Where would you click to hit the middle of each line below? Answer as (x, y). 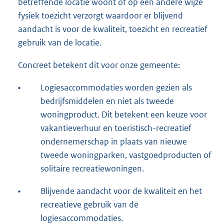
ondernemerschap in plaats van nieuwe (114, 142)
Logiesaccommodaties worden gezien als (116, 88)
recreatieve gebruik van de (89, 205)
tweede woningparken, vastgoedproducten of (126, 155)
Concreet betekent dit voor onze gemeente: (99, 65)
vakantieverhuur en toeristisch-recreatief (116, 128)
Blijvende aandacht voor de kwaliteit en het (121, 191)
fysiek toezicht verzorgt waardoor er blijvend (100, 16)
